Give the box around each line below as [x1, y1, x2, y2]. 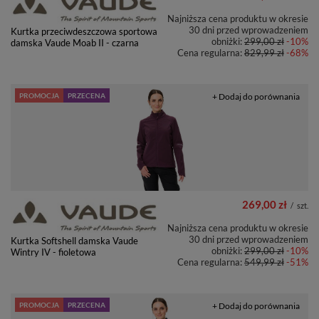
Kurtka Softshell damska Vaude [11, 235, 138, 247]
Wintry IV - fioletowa [11, 246, 96, 258]
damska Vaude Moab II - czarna [11, 37, 139, 49]
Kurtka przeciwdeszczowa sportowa [11, 26, 157, 38]
